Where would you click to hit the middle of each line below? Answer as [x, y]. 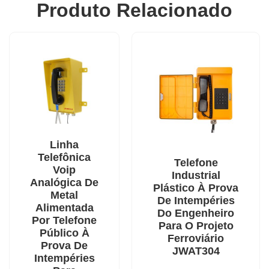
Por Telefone [64, 221]
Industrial [196, 176]
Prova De [64, 246]
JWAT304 [196, 251]
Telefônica [64, 158]
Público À [64, 233]
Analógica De [64, 183]
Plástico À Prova [196, 188]
